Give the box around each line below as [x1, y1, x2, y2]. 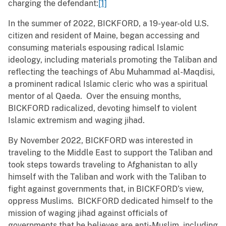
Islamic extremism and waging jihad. [8, 116, 145, 126]
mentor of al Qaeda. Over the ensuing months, [8, 91, 181, 101]
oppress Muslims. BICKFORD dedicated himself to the [8, 196, 213, 206]
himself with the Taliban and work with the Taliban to [8, 172, 206, 182]
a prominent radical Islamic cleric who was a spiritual [8, 79, 208, 89]
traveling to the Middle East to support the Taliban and [8, 148, 213, 158]
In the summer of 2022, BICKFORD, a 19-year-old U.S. [8, 19, 209, 29]
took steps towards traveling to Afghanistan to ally [8, 160, 198, 170]
